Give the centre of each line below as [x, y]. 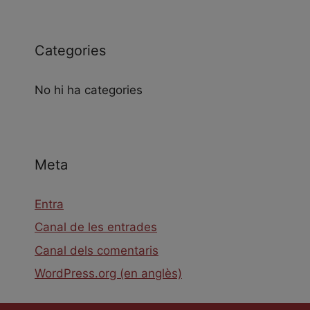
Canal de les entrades [96, 227]
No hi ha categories [89, 90]
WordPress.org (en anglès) [108, 274]
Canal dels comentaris [97, 250]
